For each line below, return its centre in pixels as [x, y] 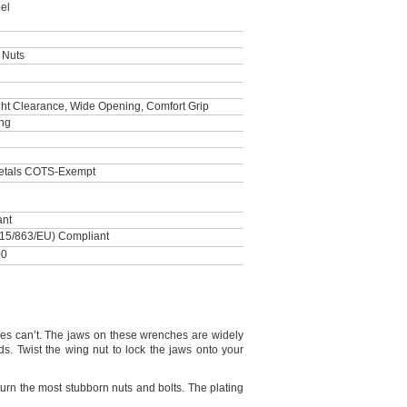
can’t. [28, 335]
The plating [214, 388]
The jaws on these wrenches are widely [142, 335]
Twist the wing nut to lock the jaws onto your [128, 350]
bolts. [171, 388]
